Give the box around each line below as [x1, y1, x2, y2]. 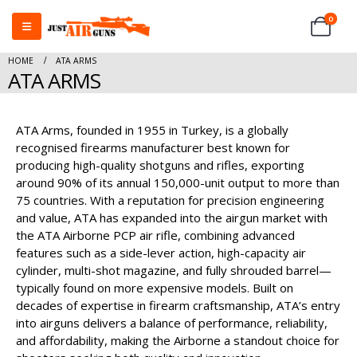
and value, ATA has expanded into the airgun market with [16, 210, 328, 226]
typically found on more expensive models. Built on [16, 280, 293, 296]
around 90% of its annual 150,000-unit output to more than [16, 175, 339, 190]
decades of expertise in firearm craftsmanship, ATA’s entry [16, 297, 340, 313]
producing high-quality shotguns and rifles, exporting [16, 157, 304, 173]
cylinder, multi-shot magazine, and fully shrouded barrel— [16, 262, 331, 278]
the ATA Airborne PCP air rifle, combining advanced [16, 227, 295, 243]
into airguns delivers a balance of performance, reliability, [16, 315, 328, 331]
